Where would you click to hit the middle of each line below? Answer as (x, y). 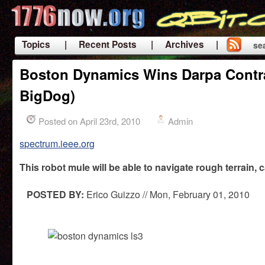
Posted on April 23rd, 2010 (90, 121)
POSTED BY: (56, 194)
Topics (36, 44)
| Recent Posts (101, 44)
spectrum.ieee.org (57, 143)
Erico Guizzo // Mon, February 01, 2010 (167, 194)
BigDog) (48, 95)
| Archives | (185, 44)
